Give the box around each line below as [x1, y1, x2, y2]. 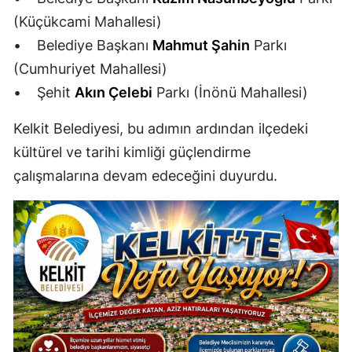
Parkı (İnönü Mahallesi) [152, 83, 308, 101]
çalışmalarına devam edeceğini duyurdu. [13, 167, 277, 184]
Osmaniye [192, 120, 245, 135]
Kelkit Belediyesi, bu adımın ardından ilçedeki [13, 119, 308, 137]
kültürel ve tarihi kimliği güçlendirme [13, 143, 251, 160]
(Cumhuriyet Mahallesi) [13, 60, 167, 77]
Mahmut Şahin [152, 36, 250, 53]
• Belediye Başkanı [13, 36, 152, 53]
